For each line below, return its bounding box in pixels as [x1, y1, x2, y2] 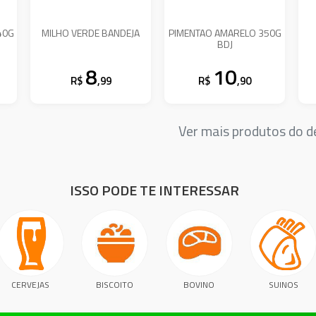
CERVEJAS [11, 278, 50, 292]
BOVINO [183, 278, 215, 292]
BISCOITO [96, 278, 134, 292]
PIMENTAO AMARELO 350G [168, 25, 281, 40]
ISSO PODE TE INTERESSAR [70, 179, 239, 202]
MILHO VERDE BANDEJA [42, 25, 140, 40]
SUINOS [268, 278, 298, 292]
